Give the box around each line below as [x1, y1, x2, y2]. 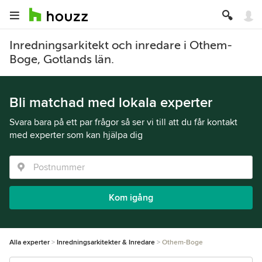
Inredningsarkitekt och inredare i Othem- [9, 39, 232, 52]
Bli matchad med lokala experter [9, 94, 212, 111]
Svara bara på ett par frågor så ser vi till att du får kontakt [9, 116, 237, 128]
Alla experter [9, 238, 50, 247]
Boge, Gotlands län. [9, 53, 114, 66]
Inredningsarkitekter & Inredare [57, 238, 155, 247]
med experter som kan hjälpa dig [9, 129, 143, 141]
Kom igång [109, 192, 153, 204]
